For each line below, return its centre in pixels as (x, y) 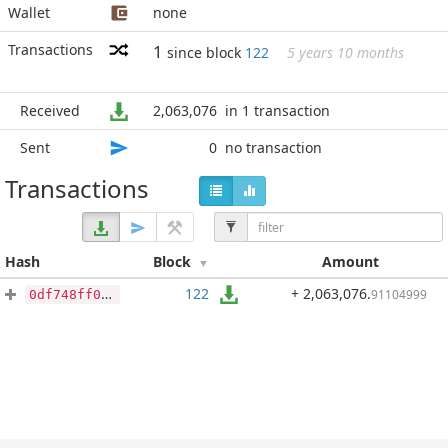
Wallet (29, 12)
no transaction (273, 147)
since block (206, 52)
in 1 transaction (277, 110)
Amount (350, 261)
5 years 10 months (345, 52)
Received (50, 110)
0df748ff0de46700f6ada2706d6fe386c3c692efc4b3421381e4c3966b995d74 (65, 294)
